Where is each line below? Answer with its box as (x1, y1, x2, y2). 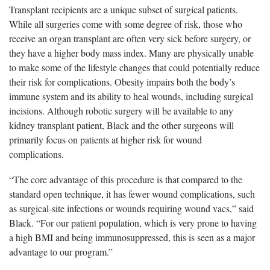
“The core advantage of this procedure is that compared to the (9, 172, 242, 186)
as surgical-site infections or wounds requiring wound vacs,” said (9, 201, 254, 215)
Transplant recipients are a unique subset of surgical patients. (9, 2, 238, 16)
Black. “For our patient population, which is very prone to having (9, 216, 257, 229)
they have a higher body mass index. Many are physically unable (9, 46, 254, 59)
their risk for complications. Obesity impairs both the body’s (9, 75, 235, 88)
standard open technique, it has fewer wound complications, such (9, 187, 255, 200)
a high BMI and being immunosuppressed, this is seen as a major (9, 230, 255, 243)
